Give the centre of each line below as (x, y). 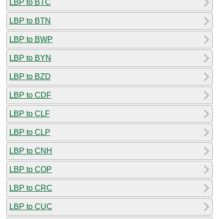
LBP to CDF (30, 95)
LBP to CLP (30, 132)
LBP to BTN (30, 21)
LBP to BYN (30, 58)
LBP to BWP (31, 39)
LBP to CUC (31, 206)
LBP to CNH (31, 151)
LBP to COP (31, 169)
